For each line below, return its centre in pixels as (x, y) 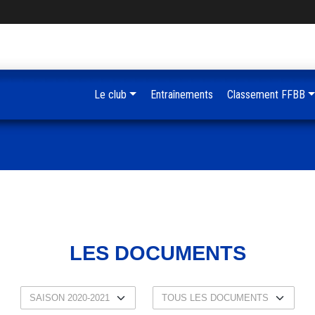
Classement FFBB (266, 95)
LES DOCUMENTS (157, 253)
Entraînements (181, 95)
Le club (111, 95)
